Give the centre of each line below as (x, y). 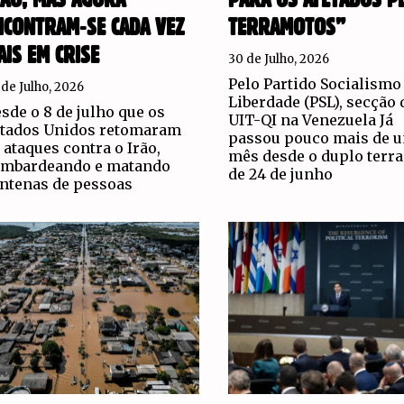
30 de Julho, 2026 (278, 59)
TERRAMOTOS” (286, 28)
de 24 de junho (280, 174)
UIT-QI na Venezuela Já (310, 119)
